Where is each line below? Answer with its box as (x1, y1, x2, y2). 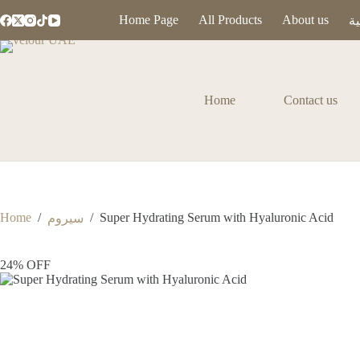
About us (281, 13, 329, 27)
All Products (198, 13, 262, 27)
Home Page (118, 13, 178, 27)
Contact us (284, 93, 337, 107)
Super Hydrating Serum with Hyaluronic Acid (100, 211, 333, 225)
